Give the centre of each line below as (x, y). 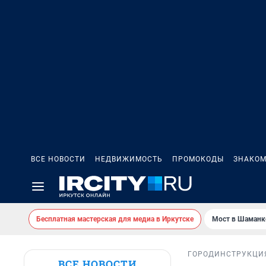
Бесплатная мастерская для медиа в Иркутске (115, 219)
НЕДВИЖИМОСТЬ (129, 159)
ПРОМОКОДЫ (198, 159)
